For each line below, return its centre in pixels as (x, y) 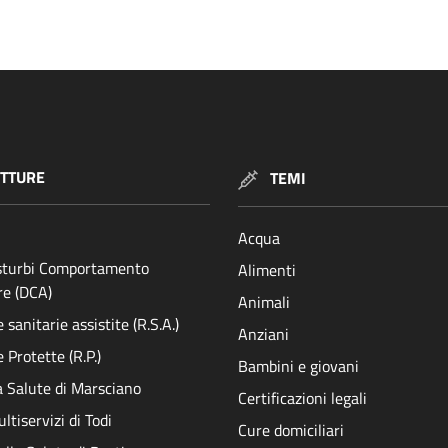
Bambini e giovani (298, 366)
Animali (264, 302)
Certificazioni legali (302, 398)
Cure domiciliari (291, 430)
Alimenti (267, 270)
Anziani (263, 334)
